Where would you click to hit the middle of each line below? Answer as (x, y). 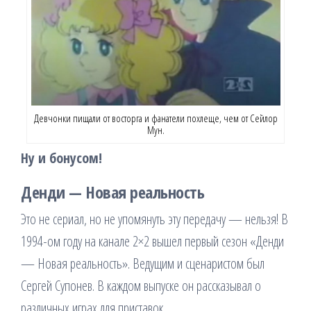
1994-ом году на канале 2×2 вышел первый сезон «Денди (152, 242)
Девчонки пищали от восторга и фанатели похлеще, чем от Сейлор (155, 118)
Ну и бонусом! (61, 158)
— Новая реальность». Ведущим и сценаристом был (143, 264)
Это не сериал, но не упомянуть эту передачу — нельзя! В (154, 219)
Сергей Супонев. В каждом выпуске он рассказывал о (141, 286)
